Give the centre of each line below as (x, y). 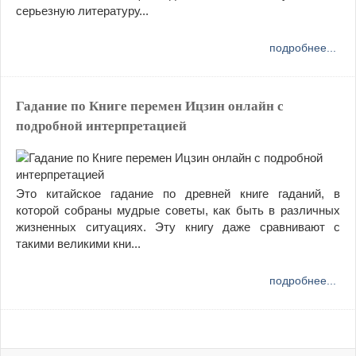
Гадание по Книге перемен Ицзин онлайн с (150, 106)
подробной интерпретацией (101, 126)
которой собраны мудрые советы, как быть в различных (178, 210)
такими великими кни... (78, 243)
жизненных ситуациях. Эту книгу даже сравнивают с (178, 226)
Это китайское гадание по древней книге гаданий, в (178, 193)
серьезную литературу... (82, 10)
